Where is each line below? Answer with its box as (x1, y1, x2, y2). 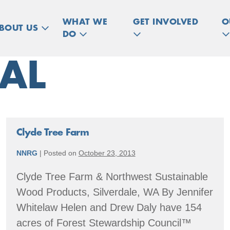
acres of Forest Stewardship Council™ (16, 217, 191, 228)
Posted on (43, 149, 76, 157)
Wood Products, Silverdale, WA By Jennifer (16, 186, 213, 198)
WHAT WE (62, 18, 107, 26)
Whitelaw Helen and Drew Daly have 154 (16, 202, 202, 213)
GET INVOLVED (133, 18, 198, 26)
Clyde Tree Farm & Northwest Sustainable (16, 171, 208, 182)
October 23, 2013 (78, 149, 136, 157)
